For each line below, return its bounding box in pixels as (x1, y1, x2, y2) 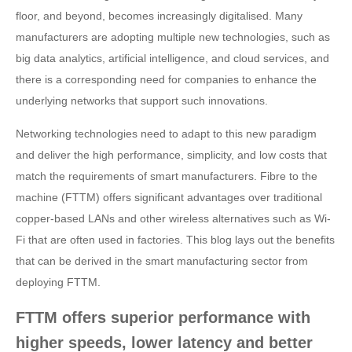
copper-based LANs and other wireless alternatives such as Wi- (16, 212, 331, 225)
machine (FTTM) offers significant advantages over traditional (16, 191, 322, 203)
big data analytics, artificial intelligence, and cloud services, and (16, 52, 329, 64)
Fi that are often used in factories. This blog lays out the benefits (16, 233, 335, 246)
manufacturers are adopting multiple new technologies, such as (16, 31, 330, 43)
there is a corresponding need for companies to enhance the (16, 73, 317, 86)
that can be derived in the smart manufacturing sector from (16, 255, 308, 267)
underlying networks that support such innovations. (16, 94, 268, 107)
